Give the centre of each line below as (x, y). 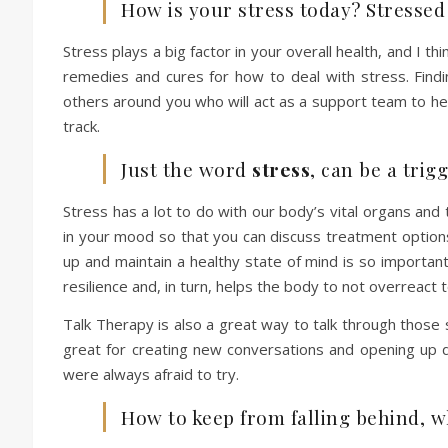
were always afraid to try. (151, 374)
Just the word (186, 169)
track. (81, 126)
